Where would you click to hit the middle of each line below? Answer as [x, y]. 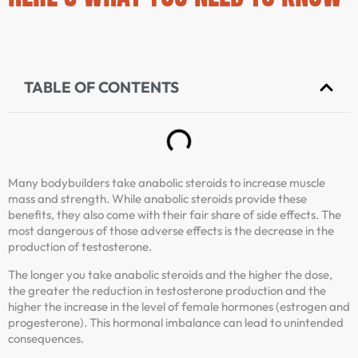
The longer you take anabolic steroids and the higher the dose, [170, 274]
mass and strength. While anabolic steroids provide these [157, 199]
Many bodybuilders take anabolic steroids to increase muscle [167, 183]
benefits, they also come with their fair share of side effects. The [175, 215]
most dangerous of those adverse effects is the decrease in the [171, 231]
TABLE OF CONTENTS [101, 88]
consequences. [46, 338]
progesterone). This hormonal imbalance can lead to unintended [176, 322]
